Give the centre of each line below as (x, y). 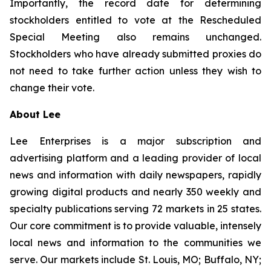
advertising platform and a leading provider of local (135, 158)
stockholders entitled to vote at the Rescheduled (135, 20)
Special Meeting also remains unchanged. (135, 37)
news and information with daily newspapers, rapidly (135, 175)
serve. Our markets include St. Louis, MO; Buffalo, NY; (135, 260)
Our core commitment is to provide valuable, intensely (135, 226)
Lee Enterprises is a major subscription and (135, 141)
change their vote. (52, 88)
